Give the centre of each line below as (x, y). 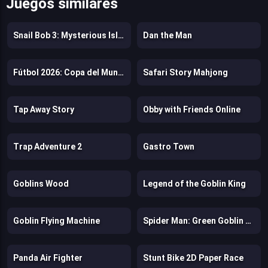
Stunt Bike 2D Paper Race (193, 258)
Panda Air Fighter (48, 258)
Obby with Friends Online (192, 110)
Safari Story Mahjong (185, 73)
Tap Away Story (44, 110)
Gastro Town (169, 147)
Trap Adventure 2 (48, 147)
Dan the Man (167, 36)
